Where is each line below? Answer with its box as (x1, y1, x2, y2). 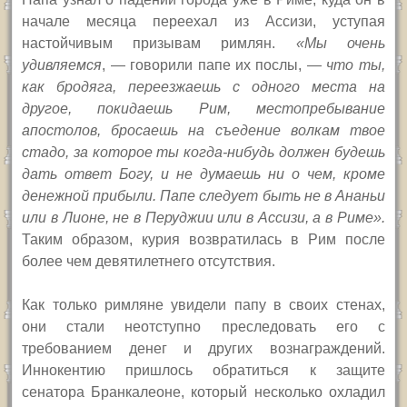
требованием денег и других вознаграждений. (22, 341, 385, 357)
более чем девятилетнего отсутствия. (22, 253, 276, 270)
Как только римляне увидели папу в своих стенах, (22, 297, 385, 313)
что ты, (326, 57, 385, 74)
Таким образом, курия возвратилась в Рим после (22, 232, 385, 248)
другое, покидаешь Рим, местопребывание (22, 101, 385, 117)
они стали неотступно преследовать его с (22, 319, 385, 335)
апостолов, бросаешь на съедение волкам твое (22, 123, 385, 139)
